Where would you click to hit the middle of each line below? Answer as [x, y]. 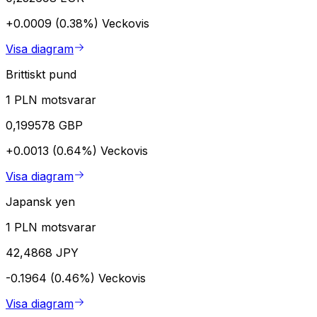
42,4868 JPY [42, 252]
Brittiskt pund [41, 74]
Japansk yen [40, 201]
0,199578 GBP [44, 125]
